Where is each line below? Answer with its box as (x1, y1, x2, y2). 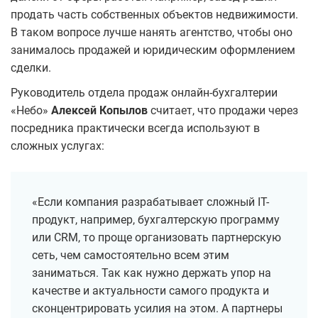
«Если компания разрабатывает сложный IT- (32, 195, 269, 209)
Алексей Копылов (51, 104, 148, 118)
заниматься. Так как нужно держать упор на (32, 266, 271, 280)
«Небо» (11, 104, 51, 118)
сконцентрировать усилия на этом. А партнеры (32, 302, 283, 316)
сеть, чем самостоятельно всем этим (32, 248, 229, 263)
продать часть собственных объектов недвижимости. (11, 8, 298, 22)
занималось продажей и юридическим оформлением (11, 43, 295, 57)
